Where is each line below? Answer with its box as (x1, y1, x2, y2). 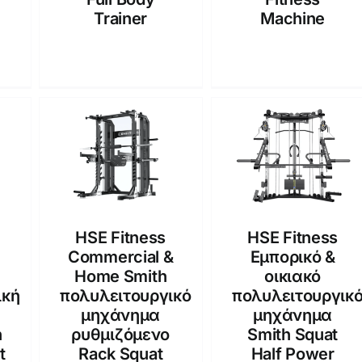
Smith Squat (247, 324, 339, 344)
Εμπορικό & (250, 246, 335, 267)
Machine (260, 8, 326, 28)
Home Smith (74, 266, 167, 286)
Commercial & (68, 246, 174, 267)
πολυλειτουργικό (60, 285, 192, 305)
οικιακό (264, 266, 322, 286)
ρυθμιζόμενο (71, 324, 170, 344)
